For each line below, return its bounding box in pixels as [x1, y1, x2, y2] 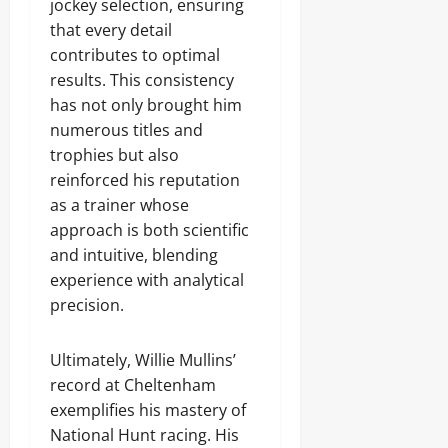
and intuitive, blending [50, 244, 218, 266]
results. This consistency [50, 69, 234, 91]
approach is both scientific [50, 219, 249, 241]
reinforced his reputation [50, 169, 240, 191]
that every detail [50, 19, 172, 41]
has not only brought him [50, 94, 242, 116]
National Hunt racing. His [50, 424, 239, 446]
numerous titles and [50, 119, 203, 141]
